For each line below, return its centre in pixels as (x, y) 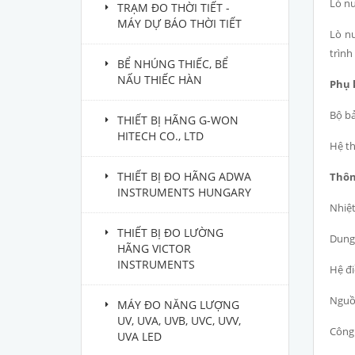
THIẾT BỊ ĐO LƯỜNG (170, 233)
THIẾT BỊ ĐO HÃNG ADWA (184, 176)
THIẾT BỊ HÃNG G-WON (178, 120)
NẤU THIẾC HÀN (160, 80)
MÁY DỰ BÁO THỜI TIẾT (179, 23)
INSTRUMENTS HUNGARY (184, 192)
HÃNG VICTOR (154, 248)
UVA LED (139, 336)
